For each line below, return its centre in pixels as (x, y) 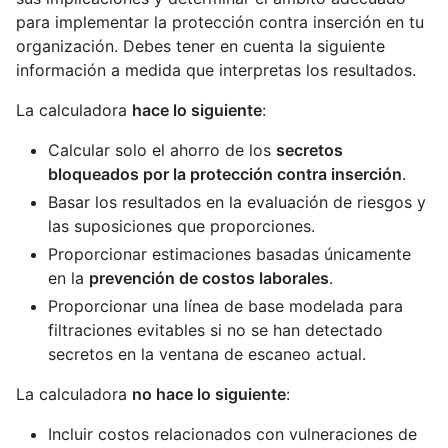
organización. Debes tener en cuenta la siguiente (200, 45)
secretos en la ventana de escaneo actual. (207, 353)
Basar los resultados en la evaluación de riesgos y (237, 201)
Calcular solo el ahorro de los (162, 149)
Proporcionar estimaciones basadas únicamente (229, 253)
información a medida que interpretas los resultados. (216, 69)
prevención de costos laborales (209, 277)
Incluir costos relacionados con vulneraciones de (232, 433)
